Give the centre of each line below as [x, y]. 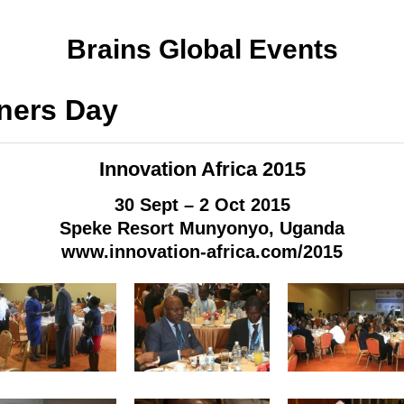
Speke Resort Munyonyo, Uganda [202, 228]
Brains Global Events [202, 49]
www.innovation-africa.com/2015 [202, 252]
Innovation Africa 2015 [202, 169]
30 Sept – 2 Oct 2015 [202, 205]
